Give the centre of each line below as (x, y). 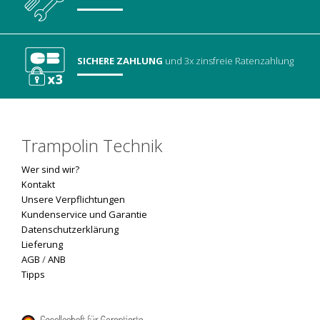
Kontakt (38, 185)
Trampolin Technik (92, 146)
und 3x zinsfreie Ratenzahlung (229, 61)
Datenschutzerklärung (70, 230)
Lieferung (42, 245)
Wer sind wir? (50, 170)
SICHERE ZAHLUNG (120, 61)
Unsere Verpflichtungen (73, 200)
